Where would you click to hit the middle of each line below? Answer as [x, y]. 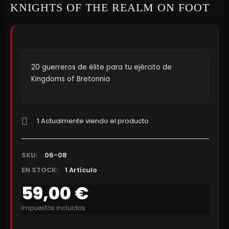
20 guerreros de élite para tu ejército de [101, 67]
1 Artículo [81, 170]
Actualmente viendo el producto [94, 121]
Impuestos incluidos [53, 208]
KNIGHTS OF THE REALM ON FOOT [110, 7]
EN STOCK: [40, 170]
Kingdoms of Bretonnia [71, 79]
